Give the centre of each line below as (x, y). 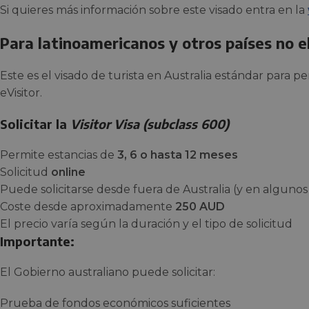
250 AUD (200, 207)
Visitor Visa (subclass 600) (150, 124)
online (68, 172)
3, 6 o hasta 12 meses (178, 155)
